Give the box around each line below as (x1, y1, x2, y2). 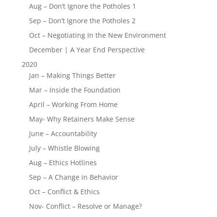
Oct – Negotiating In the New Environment (29, 30, 166, 40)
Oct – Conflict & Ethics (29, 186, 100, 196)
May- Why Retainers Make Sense (29, 114, 135, 124)
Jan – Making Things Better (29, 70, 116, 80)
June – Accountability (29, 128, 97, 138)
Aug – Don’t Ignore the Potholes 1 (29, 1, 136, 11)
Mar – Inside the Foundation (29, 85, 121, 94)
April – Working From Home (29, 99, 118, 109)
